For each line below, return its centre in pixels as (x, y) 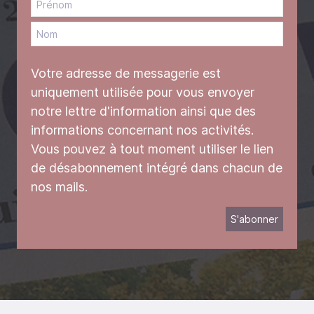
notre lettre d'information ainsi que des (143, 111)
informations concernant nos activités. (142, 130)
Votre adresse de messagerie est (126, 73)
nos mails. (59, 187)
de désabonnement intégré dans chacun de (157, 168)
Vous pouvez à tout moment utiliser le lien (152, 149)
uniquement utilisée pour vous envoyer (143, 92)
